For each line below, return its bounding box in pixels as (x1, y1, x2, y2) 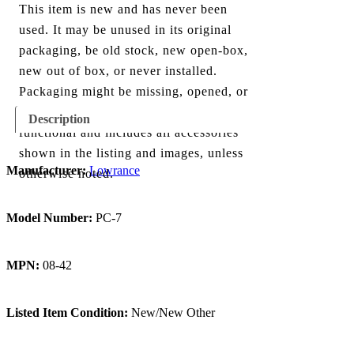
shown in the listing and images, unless (19, 146, 243, 160)
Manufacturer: (6, 163, 86, 177)
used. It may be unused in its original (19, 23, 232, 37)
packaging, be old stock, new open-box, (19, 43, 248, 58)
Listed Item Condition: (6, 305, 128, 319)
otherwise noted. (19, 167, 114, 181)
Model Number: (6, 210, 92, 224)
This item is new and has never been (19, 2, 228, 17)
